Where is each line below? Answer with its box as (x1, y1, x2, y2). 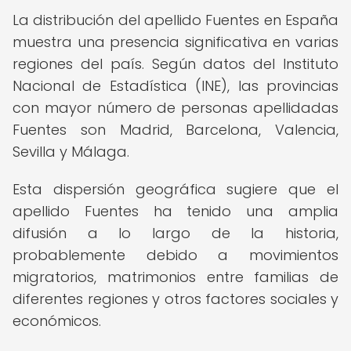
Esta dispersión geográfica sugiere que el (13, 179, 338, 199)
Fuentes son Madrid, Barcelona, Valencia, (13, 120, 338, 139)
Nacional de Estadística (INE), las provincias (13, 76, 338, 96)
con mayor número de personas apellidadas (13, 98, 338, 118)
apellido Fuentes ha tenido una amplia (13, 201, 338, 221)
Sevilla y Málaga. (13, 142, 129, 161)
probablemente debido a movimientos (13, 245, 338, 265)
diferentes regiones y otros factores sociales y (13, 289, 338, 309)
